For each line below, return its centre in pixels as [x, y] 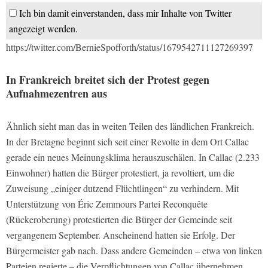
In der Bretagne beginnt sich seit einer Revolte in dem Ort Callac [127, 142]
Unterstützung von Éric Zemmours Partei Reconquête [107, 204]
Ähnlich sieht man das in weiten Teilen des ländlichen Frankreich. [130, 126]
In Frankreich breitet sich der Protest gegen [108, 80]
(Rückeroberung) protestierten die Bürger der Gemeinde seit [119, 220]
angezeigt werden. [43, 29]
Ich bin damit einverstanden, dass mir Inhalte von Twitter [125, 13]
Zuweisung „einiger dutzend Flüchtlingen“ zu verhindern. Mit [122, 188]
